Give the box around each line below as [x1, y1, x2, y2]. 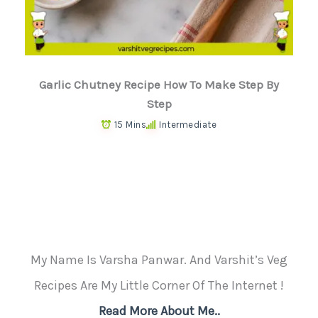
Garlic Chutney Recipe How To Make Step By [39, 77, 279, 92]
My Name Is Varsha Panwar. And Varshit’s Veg [31, 251, 287, 268]
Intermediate [159, 119, 217, 131]
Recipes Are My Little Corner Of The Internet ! [34, 277, 284, 293]
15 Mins [114, 119, 147, 131]
